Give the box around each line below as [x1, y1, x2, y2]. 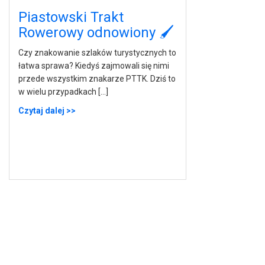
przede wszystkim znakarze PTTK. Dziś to [18, 73, 176, 83]
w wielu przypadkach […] [18, 86, 108, 96]
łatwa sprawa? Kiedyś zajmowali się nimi [18, 60, 169, 70]
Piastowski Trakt [18, 8, 124, 25]
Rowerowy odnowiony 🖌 [18, 24, 174, 41]
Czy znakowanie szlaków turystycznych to [18, 47, 176, 57]
